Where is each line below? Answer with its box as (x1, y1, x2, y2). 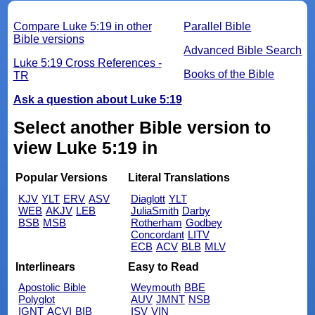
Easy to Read (127, 260, 199, 273)
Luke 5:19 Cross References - (13, 56, 162, 69)
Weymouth (130, 281, 181, 294)
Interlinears (15, 260, 76, 273)
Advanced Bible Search (184, 44, 302, 56)
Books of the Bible (184, 67, 275, 80)
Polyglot (18, 293, 56, 306)
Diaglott (130, 193, 165, 205)
